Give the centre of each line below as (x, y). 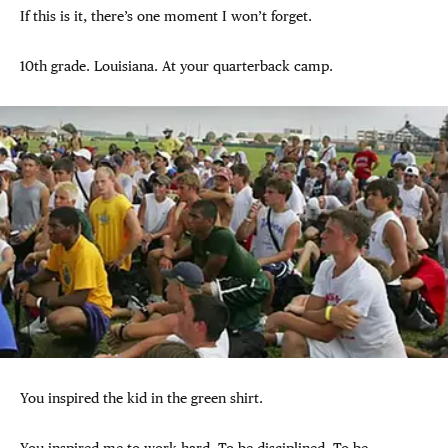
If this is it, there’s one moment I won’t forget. (166, 16)
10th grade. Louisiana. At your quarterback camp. (176, 66)
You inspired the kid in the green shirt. (141, 398)
